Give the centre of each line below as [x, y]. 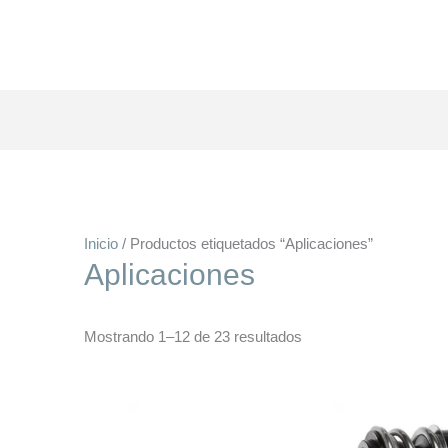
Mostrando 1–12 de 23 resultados [193, 337]
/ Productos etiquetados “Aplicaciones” [246, 244]
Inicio [101, 244]
